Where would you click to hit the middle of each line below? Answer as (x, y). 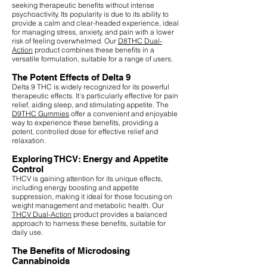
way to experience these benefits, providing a (85, 122)
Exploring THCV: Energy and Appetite (90, 159)
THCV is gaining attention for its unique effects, (87, 178)
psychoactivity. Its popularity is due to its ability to (90, 14)
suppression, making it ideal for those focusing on (92, 196)
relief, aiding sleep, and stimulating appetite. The (90, 104)
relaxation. (29, 140)
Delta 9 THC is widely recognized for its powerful (91, 86)
